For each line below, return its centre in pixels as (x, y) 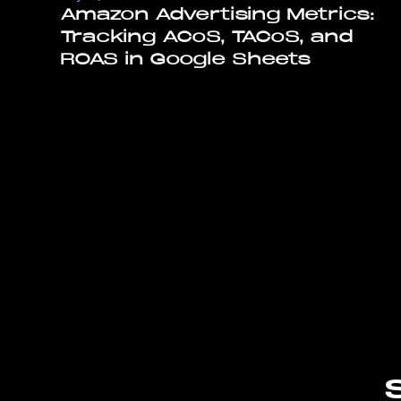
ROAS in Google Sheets (186, 60)
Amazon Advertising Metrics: (218, 15)
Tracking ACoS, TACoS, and (207, 37)
